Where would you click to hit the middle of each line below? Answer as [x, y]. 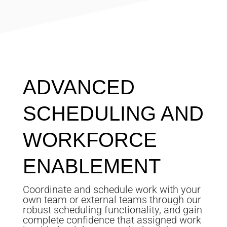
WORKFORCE [90, 140]
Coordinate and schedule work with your [111, 189]
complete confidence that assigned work [112, 220]
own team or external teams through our [112, 199]
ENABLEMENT [91, 166]
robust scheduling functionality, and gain [112, 210]
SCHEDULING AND [113, 113]
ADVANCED [79, 87]
